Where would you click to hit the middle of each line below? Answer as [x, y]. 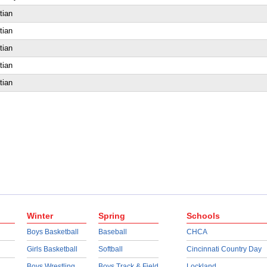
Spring [111, 216]
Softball [110, 249]
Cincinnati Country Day [224, 249]
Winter [40, 216]
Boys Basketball [52, 232]
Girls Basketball [52, 249]
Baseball [112, 232]
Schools [203, 216]
